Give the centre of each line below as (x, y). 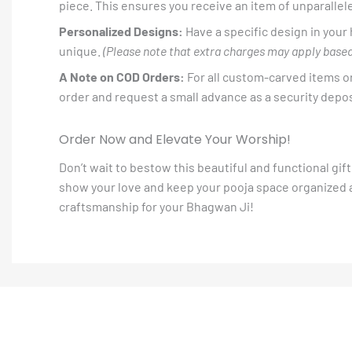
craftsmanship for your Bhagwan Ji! (156, 206)
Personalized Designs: (121, 31)
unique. (81, 51)
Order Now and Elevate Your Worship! (175, 139)
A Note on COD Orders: (122, 77)
